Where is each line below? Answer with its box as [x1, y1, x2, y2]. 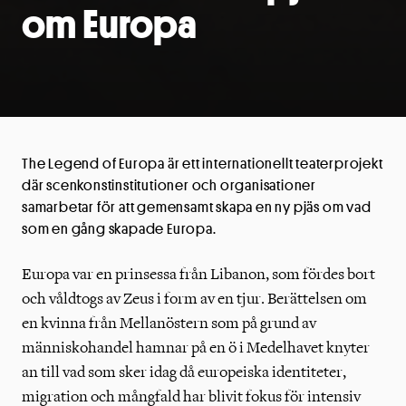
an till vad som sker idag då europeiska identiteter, [22, 362, 346, 382]
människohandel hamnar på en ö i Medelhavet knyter [22, 337, 370, 357]
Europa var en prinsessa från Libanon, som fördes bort [22, 264, 375, 284]
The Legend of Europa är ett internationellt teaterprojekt [22, 153, 383, 173]
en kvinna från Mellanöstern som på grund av [22, 313, 316, 333]
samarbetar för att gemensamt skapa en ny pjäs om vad [22, 197, 372, 217]
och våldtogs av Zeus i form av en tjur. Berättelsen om [22, 288, 367, 308]
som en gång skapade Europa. [22, 218, 217, 238]
